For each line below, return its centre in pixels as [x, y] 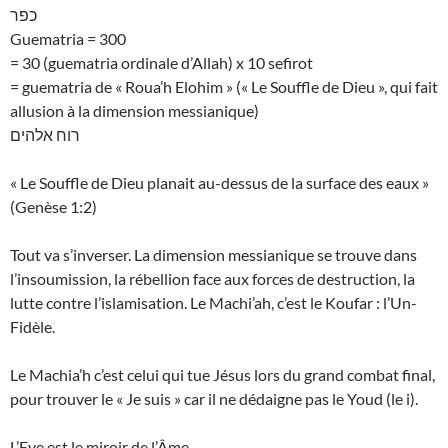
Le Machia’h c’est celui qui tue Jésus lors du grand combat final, [222, 375]
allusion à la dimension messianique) [134, 111]
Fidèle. [32, 327]
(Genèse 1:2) [53, 207]
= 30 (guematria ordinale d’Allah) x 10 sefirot [161, 63]
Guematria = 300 [68, 39]
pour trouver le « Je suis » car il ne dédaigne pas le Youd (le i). [214, 399]
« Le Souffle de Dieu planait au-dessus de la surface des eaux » [219, 183]
